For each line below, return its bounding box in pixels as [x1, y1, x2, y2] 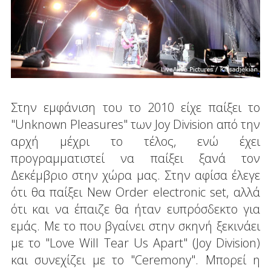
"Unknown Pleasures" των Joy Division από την [10, 116, 261, 133]
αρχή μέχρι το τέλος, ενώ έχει [10, 133, 261, 150]
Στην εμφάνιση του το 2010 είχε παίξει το [10, 99, 261, 116]
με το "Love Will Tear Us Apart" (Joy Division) [10, 235, 261, 252]
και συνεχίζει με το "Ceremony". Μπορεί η [10, 252, 261, 269]
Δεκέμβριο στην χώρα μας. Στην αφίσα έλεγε [10, 167, 261, 184]
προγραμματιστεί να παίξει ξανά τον [10, 150, 261, 167]
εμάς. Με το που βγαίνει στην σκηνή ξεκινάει [10, 218, 261, 235]
